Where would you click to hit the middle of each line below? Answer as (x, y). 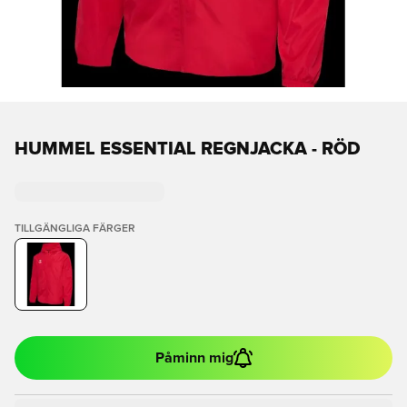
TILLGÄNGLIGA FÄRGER (75, 229)
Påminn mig (194, 358)
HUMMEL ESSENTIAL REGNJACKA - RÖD (188, 149)
